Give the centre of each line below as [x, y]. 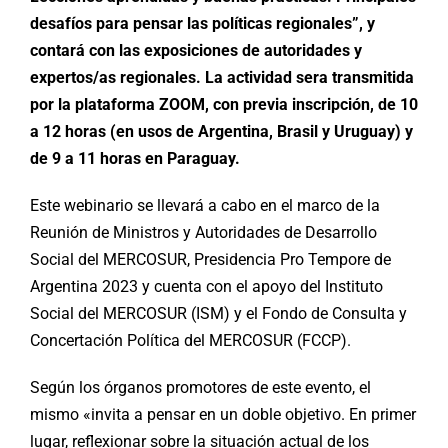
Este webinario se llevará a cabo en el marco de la [205, 205]
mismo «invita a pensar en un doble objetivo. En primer [223, 414]
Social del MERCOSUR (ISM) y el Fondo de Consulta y [218, 313]
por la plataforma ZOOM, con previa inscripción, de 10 [224, 104]
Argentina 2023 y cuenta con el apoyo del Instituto [206, 286]
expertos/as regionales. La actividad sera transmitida [222, 77]
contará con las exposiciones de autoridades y [196, 50]
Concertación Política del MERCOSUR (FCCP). [190, 340]
